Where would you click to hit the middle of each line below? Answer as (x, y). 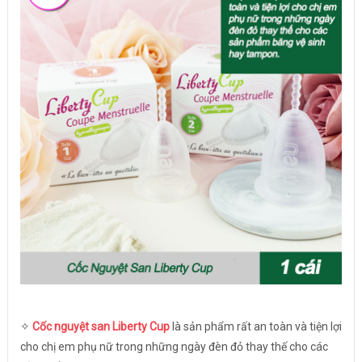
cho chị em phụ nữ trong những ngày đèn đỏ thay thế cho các (174, 347)
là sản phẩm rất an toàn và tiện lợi (255, 327)
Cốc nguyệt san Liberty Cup (101, 327)
